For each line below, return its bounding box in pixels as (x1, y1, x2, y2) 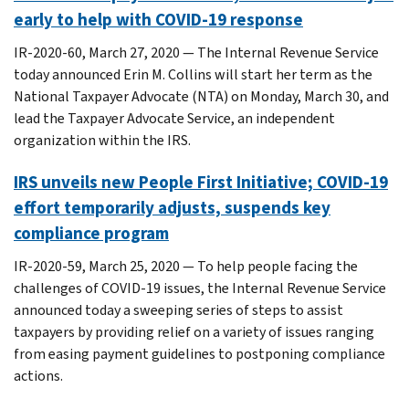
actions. (14, 365, 63, 385)
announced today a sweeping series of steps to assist (14, 299, 343, 320)
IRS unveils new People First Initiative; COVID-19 (14, 170, 388, 194)
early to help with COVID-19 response (14, 7, 303, 31)
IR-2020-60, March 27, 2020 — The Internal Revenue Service (14, 42, 379, 62)
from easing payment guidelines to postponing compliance (14, 343, 385, 363)
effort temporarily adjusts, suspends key (14, 195, 330, 219)
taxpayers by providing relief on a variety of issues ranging (14, 321, 374, 341)
